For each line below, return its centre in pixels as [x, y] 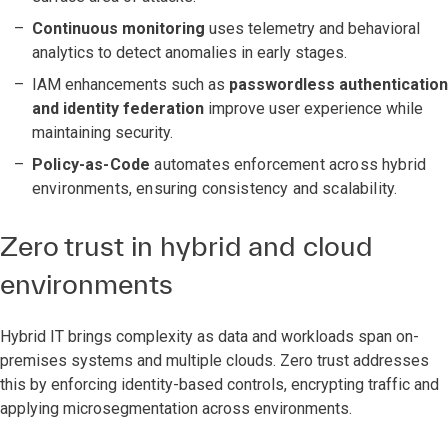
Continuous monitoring [118, 28]
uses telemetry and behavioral [312, 28]
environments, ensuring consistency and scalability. [215, 188]
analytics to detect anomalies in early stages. [189, 52]
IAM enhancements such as [130, 84]
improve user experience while [313, 108]
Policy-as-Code [93, 164]
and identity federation [118, 108]
